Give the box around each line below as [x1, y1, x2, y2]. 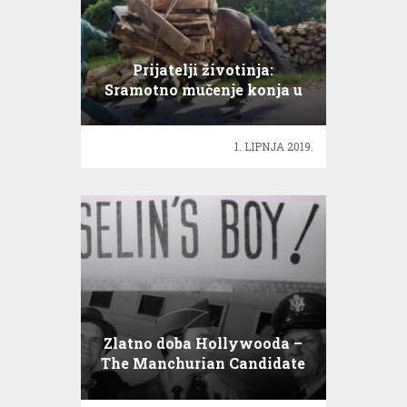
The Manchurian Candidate [101, 353, 306, 373]
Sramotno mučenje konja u [104, 80, 303, 100]
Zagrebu [174, 100, 233, 120]
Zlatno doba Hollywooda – [104, 333, 303, 353]
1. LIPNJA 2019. [234, 138, 314, 154]
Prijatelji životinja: [133, 60, 274, 80]
